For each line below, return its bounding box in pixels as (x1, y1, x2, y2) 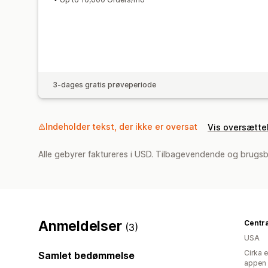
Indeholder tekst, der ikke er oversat (45, 121, 197, 132)
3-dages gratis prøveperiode (53, 80, 156, 89)
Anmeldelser (38, 217, 126, 234)
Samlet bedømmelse (38, 249, 135, 261)
